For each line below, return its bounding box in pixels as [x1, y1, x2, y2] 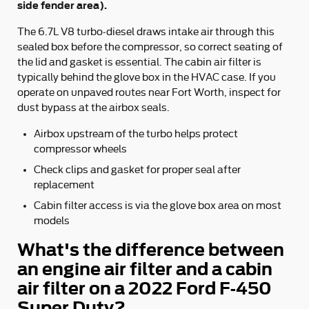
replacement [34, 179, 94, 190]
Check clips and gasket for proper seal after [34, 164, 241, 175]
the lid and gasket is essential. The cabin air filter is [17, 57, 261, 68]
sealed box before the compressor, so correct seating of [17, 41, 283, 52]
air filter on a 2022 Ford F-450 [17, 279, 272, 299]
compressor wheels [34, 143, 127, 154]
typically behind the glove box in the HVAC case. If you [17, 72, 276, 83]
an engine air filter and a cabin [17, 259, 272, 279]
